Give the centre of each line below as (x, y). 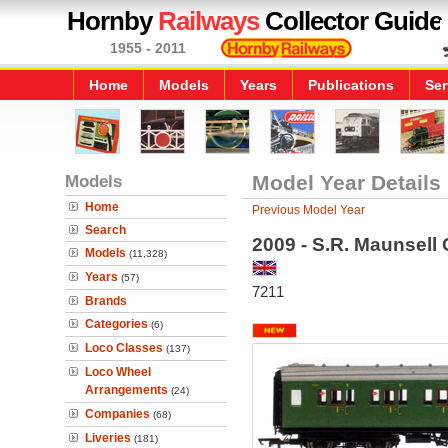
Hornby (112, 21)
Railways (208, 21)
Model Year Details (346, 182)
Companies (117, 414)
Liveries (108, 438)
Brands (106, 301)
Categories (116, 324)
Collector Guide (350, 21)
